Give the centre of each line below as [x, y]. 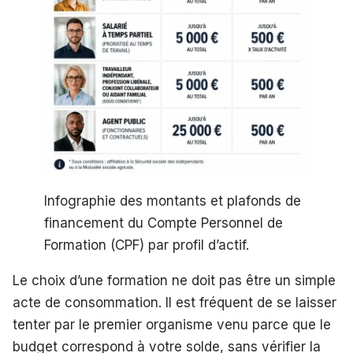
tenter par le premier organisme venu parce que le [172, 324]
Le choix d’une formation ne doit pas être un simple [174, 280]
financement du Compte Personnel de [163, 223]
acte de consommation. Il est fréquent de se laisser [175, 302]
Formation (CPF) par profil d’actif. [147, 245]
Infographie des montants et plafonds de [173, 201]
